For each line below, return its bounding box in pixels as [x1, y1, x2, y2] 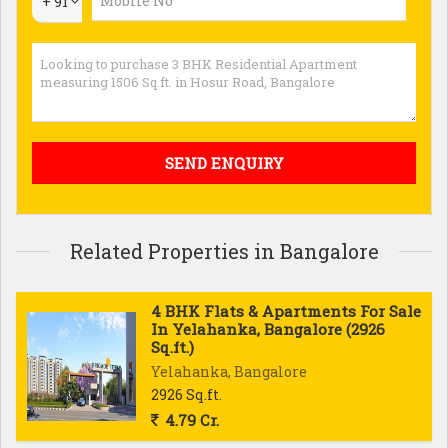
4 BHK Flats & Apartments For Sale [151, 301, 421, 321]
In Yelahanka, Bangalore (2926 [151, 319, 385, 339]
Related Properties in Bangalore [69, 238, 379, 264]
